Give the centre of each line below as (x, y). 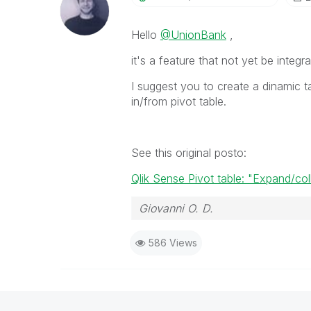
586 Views (173, 243)
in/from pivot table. (178, 101)
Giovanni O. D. (176, 208)
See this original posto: (188, 153)
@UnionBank (193, 35)
